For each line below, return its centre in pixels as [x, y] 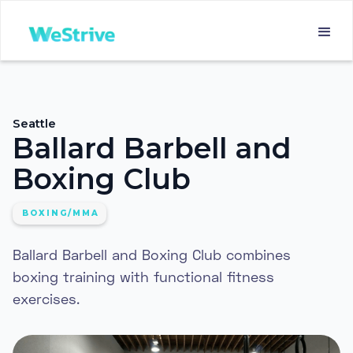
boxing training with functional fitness [143, 277]
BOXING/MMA [61, 213]
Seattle [34, 123]
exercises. [46, 299]
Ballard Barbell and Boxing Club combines [152, 255]
